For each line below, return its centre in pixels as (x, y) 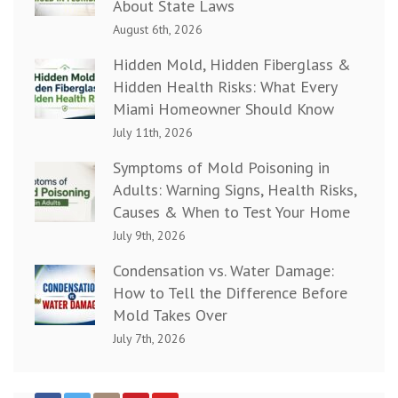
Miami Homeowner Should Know (223, 109)
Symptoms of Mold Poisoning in (221, 168)
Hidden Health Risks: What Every (225, 87)
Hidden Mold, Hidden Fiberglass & (232, 65)
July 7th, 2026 (149, 339)
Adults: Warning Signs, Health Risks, (235, 190)
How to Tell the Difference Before (230, 293)
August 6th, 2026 (158, 30)
